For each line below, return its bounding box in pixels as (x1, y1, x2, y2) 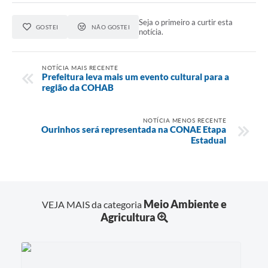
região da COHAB (42, 81, 114, 93)
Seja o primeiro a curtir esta (139, 17, 233, 28)
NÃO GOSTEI (91, 23, 130, 31)
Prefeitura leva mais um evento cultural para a (42, 71, 229, 82)
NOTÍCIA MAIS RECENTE (42, 63, 118, 71)
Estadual (191, 134, 226, 145)
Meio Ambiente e (143, 197, 227, 211)
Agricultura (100, 210, 156, 224)
